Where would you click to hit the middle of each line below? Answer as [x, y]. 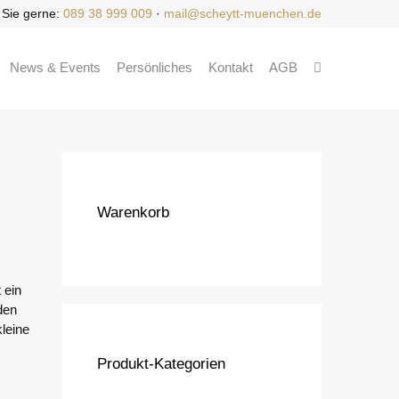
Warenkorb [133, 213]
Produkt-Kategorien [161, 364]
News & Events [55, 67]
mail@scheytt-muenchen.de [243, 13]
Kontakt [231, 67]
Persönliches [155, 67]
